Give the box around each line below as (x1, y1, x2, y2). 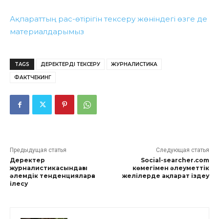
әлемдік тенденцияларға (10, 172, 95, 180)
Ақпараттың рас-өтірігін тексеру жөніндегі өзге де (10, 14, 207, 24)
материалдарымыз (10, 27, 84, 37)
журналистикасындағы (10, 164, 88, 172)
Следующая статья (155, 147, 209, 154)
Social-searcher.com (140, 156, 209, 164)
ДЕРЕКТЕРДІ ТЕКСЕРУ (41, 61, 100, 68)
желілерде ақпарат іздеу (122, 172, 209, 180)
